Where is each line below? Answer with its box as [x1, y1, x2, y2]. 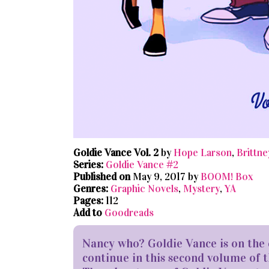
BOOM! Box [201, 171, 253, 184]
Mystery [183, 183, 220, 196]
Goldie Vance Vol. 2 [73, 147, 159, 160]
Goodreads [104, 207, 154, 220]
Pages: [73, 195, 103, 208]
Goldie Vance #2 [106, 159, 178, 172]
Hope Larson [174, 147, 232, 160]
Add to [73, 207, 104, 220]
